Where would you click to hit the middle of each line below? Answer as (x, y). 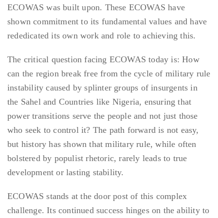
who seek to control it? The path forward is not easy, (103, 130)
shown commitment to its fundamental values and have (107, 22)
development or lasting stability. (66, 173)
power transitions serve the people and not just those (103, 116)
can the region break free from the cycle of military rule (109, 74)
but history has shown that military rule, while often (102, 144)
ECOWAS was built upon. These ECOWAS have (96, 8)
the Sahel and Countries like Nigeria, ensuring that (100, 102)
